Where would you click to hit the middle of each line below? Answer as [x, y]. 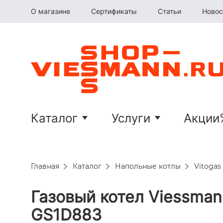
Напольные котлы [148, 166]
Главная [45, 166]
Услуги [131, 118]
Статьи [169, 11]
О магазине [51, 11]
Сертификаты [114, 11]
